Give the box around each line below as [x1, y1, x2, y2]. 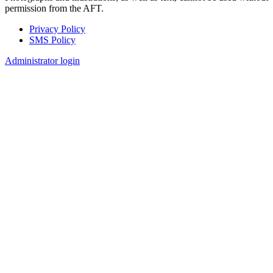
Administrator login [5, 55, 80, 66]
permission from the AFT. [5, 2, 104, 13]
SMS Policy [29, 34, 76, 45]
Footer [5, 35, 47, 52]
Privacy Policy [29, 23, 85, 34]
